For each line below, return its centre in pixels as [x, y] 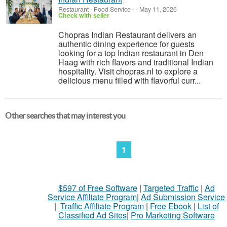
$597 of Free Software [98, 188]
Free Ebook [171, 206]
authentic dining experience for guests [126, 44]
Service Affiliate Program [92, 197]
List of [208, 206]
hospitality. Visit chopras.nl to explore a [128, 71]
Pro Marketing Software [173, 215]
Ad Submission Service [183, 197]
